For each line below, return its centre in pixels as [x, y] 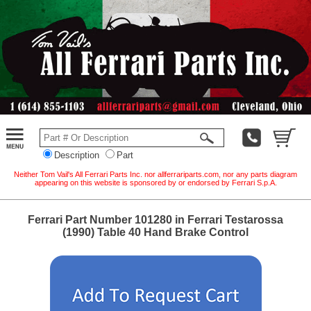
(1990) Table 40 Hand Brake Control [155, 232]
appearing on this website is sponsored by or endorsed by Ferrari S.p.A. [155, 182]
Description [77, 155]
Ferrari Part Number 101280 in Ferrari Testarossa [155, 219]
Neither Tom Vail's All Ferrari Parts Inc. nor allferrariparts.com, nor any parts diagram [155, 174]
